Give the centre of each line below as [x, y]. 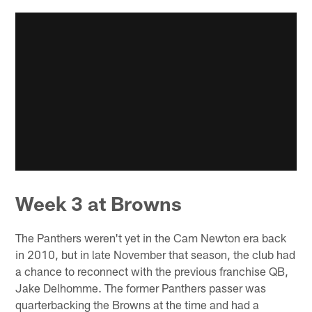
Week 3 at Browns [99, 204]
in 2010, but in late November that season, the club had [156, 255]
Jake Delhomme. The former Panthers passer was [141, 288]
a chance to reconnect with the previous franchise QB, [152, 271]
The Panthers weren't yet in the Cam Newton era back [151, 238]
